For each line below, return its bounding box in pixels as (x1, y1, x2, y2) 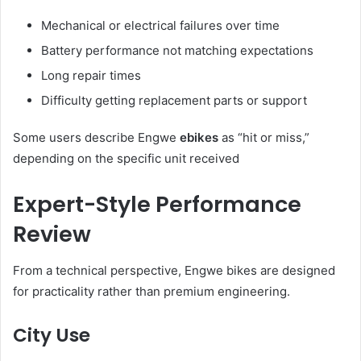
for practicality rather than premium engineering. (13, 283, 290, 299)
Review (13, 219, 91, 250)
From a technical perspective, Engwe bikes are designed (13, 262, 335, 278)
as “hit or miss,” (218, 130, 309, 146)
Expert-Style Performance (13, 189, 301, 220)
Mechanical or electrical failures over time (41, 18, 280, 34)
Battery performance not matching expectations (41, 43, 313, 59)
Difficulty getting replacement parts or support (41, 93, 307, 109)
